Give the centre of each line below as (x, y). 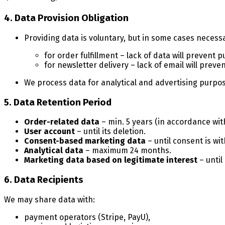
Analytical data (54, 151)
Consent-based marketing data (85, 141)
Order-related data (62, 122)
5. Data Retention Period (58, 102)
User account (49, 132)
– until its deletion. (110, 132)
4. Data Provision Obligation (66, 18)
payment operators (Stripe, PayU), (87, 217)
